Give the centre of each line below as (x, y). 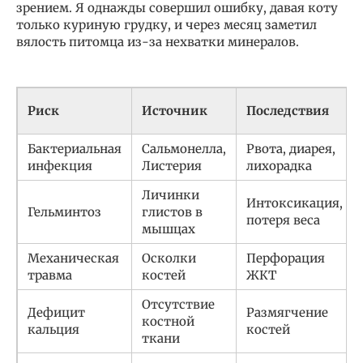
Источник (175, 111)
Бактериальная (75, 149)
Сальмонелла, (184, 149)
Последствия (288, 111)
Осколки (169, 258)
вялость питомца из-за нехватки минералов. (158, 42)
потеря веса (283, 220)
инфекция (60, 166)
